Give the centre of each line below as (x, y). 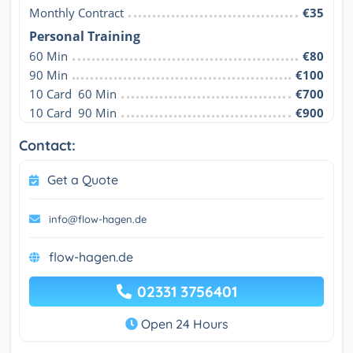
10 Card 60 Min (73, 94)
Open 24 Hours (183, 324)
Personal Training (85, 37)
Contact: (47, 146)
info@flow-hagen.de (98, 219)
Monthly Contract (76, 13)
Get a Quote (83, 180)
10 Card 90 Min (73, 113)
